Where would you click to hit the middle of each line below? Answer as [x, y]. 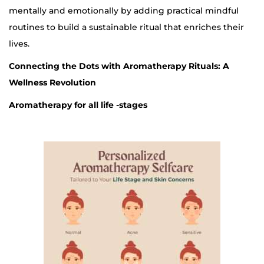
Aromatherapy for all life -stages [78, 105]
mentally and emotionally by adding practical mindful [124, 11]
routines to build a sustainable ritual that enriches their [126, 27]
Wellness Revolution [52, 83]
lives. [19, 44]
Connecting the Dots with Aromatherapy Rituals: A [119, 66]
